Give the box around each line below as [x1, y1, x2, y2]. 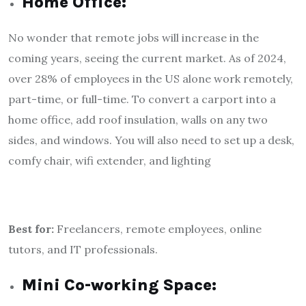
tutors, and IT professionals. [8, 242, 158, 256]
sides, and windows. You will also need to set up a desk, [8, 133, 294, 147]
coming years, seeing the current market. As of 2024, [8, 51, 286, 65]
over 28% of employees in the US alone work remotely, [8, 71, 293, 85]
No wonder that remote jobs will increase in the [8, 30, 259, 44]
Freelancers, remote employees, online [57, 221, 262, 236]
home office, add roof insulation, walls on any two [8, 112, 268, 126]
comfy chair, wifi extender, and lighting [8, 153, 211, 167]
